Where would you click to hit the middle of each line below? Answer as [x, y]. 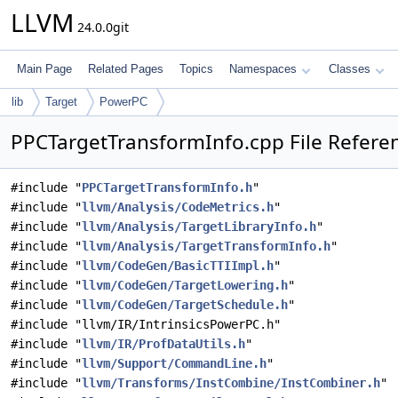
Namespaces [263, 69]
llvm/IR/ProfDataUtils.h [163, 344]
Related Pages [126, 69]
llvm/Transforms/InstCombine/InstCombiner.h [231, 383]
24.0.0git [101, 27]
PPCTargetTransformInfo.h [167, 187]
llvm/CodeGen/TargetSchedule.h [185, 305]
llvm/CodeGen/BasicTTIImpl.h [178, 266]
